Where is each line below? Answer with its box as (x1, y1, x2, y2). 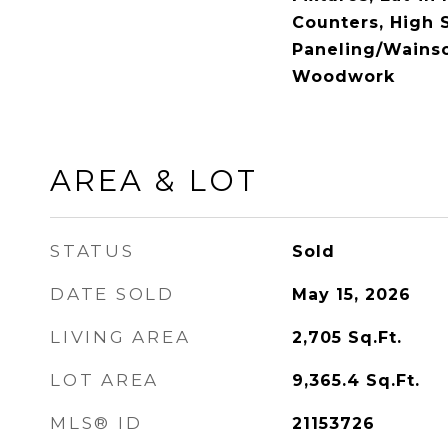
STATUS (50, 241, 135, 261)
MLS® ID (50, 413, 143, 433)
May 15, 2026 (291, 285, 411, 304)
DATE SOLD (50, 284, 175, 304)
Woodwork (291, 67, 395, 86)
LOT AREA (50, 370, 159, 390)
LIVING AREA (50, 327, 191, 347)
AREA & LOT (50, 163, 258, 198)
